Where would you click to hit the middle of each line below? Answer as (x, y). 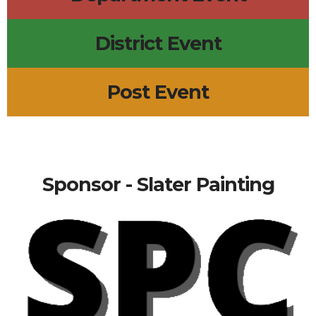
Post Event (158, 92)
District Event (158, 44)
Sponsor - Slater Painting (158, 185)
